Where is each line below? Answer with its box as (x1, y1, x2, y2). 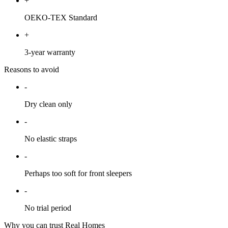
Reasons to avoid (4, 65, 59, 74)
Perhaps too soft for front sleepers (24, 168, 132, 178)
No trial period (24, 203, 71, 212)
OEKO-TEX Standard (24, 13, 97, 22)
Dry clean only (24, 99, 72, 108)
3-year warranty (24, 47, 75, 56)
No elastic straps (24, 134, 77, 143)
